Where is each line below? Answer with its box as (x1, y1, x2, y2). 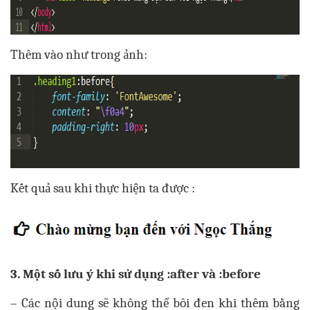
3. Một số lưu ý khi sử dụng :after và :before (10, 266, 261, 282)
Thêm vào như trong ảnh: (10, 47, 147, 63)
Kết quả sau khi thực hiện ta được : (10, 181, 195, 197)
